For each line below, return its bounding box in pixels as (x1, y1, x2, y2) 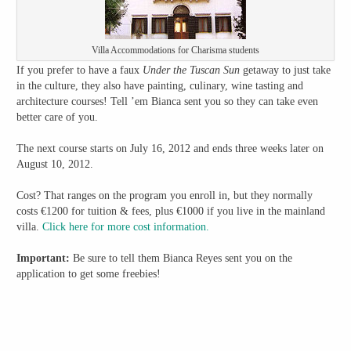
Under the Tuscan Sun (143, 64, 244, 77)
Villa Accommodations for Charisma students (92, 45, 259, 56)
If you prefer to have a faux (16, 64, 143, 77)
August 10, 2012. (16, 158, 94, 171)
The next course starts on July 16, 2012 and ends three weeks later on (16, 143, 324, 155)
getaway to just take (243, 64, 331, 77)
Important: (16, 252, 74, 265)
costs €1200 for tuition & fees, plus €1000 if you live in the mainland (16, 205, 326, 218)
